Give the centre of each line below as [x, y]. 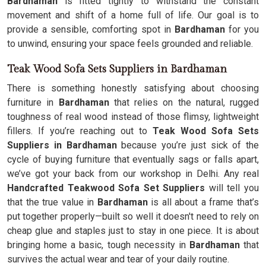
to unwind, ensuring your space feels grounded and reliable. [130, 44]
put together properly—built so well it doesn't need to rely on [133, 216]
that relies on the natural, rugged [184, 102]
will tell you [232, 188]
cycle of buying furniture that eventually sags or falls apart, [133, 159]
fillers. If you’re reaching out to [80, 131]
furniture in [31, 102]
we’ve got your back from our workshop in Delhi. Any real [133, 174]
